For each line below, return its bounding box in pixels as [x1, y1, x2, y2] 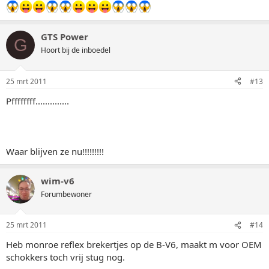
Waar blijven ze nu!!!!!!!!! [6, 145, 104, 157]
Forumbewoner [41, 189, 92, 199]
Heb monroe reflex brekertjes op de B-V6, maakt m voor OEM [6, 238, 262, 250]
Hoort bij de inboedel [41, 45, 110, 55]
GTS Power [41, 31, 88, 43]
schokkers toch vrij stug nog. [6, 251, 125, 263]
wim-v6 [41, 174, 74, 187]
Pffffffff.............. [6, 94, 69, 107]
